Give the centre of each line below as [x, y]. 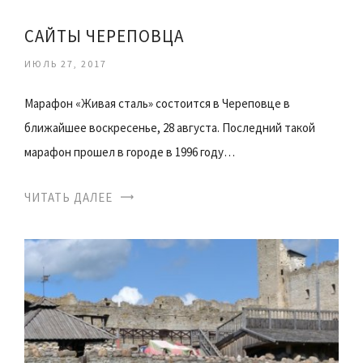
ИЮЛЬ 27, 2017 [66, 63]
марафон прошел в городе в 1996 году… [130, 152]
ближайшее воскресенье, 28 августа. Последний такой [170, 127]
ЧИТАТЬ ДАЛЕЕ [68, 197]
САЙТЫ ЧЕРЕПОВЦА [104, 36]
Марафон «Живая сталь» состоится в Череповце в [157, 103]
